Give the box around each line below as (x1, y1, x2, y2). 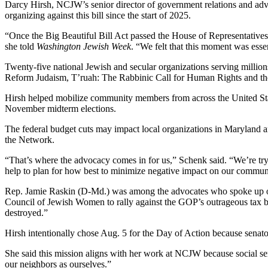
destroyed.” (5, 208, 48, 218)
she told (5, 41, 36, 52)
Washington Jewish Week (36, 41, 131, 52)
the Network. (5, 135, 54, 145)
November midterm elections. (5, 103, 116, 114)
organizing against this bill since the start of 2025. (5, 10, 191, 21)
